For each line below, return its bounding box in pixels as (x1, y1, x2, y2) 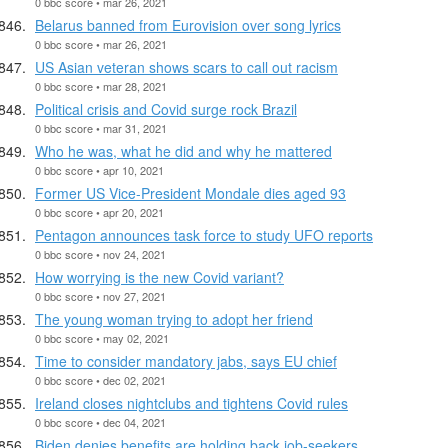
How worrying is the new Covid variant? (35, 266, 284, 287)
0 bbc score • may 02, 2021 (35, 329, 169, 346)
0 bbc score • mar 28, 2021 (35, 77, 167, 94)
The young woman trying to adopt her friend (35, 308, 313, 329)
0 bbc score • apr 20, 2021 (35, 203, 164, 220)
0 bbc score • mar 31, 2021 (35, 119, 167, 136)
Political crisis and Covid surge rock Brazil (35, 98, 297, 119)
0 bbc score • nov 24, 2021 (35, 245, 166, 262)
